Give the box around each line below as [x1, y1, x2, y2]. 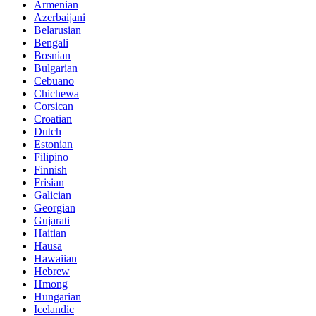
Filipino [34, 151, 68, 164]
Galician [34, 189, 71, 202]
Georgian [34, 202, 75, 214]
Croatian [34, 113, 72, 126]
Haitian [34, 227, 66, 240]
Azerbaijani [34, 11, 85, 24]
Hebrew [34, 265, 70, 278]
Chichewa [34, 87, 79, 100]
